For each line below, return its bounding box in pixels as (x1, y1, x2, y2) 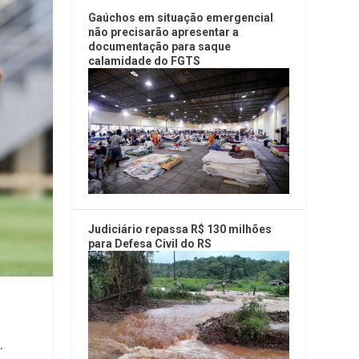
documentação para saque (88, 40, 232, 54)
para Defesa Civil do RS (88, 236, 212, 250)
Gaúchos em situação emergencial (88, 11, 274, 25)
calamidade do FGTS (88, 54, 201, 68)
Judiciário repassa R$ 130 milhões (88, 222, 272, 236)
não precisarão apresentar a (88, 26, 240, 39)
